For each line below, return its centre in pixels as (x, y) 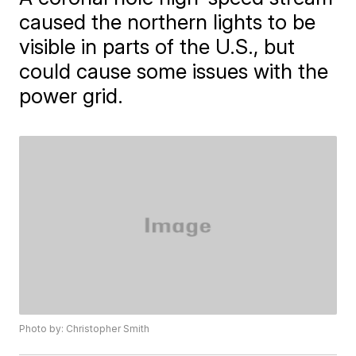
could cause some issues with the (174, 72)
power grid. (72, 96)
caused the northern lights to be (168, 22)
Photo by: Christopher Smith (85, 328)
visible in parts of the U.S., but (157, 47)
